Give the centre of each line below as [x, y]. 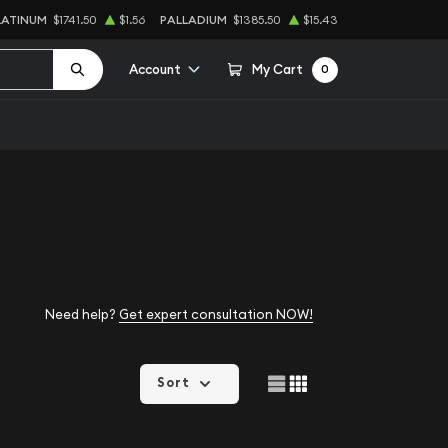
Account [154, 69]
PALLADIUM [193, 19]
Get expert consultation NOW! [215, 313]
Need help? [81, 313]
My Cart [278, 69]
